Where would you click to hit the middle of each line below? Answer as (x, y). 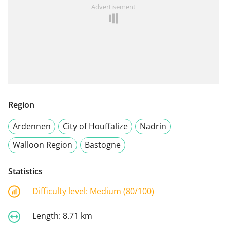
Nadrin (153, 126)
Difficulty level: (61, 191)
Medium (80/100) (122, 191)
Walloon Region (43, 145)
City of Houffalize (95, 126)
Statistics (25, 171)
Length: (48, 216)
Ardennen (32, 126)
